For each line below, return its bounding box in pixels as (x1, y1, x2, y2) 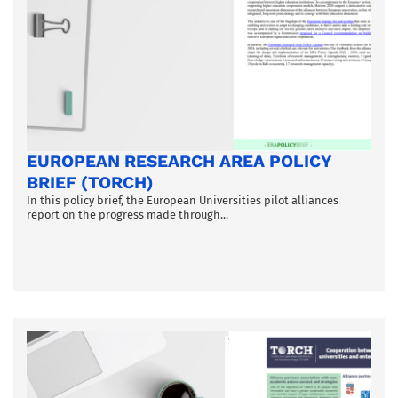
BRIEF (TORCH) (27, 172, 154, 194)
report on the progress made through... (27, 208, 228, 222)
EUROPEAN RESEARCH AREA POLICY (27, 151, 331, 172)
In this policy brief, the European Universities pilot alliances (27, 194, 338, 208)
